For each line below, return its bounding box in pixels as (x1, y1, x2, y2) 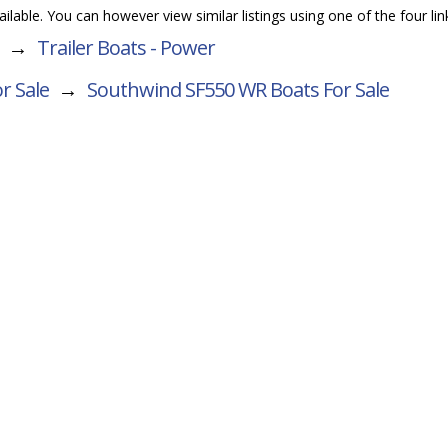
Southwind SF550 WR (87, 76, 267, 104)
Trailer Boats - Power (37, 34, 216, 62)
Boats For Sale (266, 76, 390, 104)
